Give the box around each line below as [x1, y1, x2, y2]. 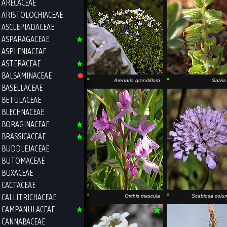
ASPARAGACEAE [2, 34, 49, 44]
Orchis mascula [125, 193, 160, 199]
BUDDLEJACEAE [2, 143, 49, 153]
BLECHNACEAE [2, 107, 44, 117]
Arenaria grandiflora [114, 78, 160, 83]
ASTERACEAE [2, 58, 41, 68]
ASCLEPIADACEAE [2, 22, 54, 31]
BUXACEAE [2, 168, 33, 177]
